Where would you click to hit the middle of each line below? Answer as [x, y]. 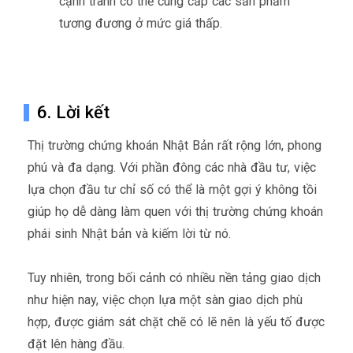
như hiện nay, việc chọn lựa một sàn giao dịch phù [165, 299]
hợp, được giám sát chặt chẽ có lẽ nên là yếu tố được [176, 321]
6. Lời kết [73, 112]
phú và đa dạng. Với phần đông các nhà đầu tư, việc [172, 167]
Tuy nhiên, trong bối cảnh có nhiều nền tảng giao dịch [174, 277]
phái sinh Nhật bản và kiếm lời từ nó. [131, 233]
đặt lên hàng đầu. [78, 344]
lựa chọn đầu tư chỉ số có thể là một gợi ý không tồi [172, 189]
